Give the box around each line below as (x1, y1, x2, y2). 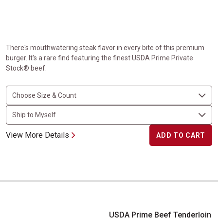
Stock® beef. (6, 64, 47, 72)
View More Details (6, 130, 69, 140)
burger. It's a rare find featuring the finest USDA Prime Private (6, 54, 193, 62)
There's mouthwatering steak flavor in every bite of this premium (6, 44, 204, 52)
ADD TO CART (156, 131, 205, 139)
